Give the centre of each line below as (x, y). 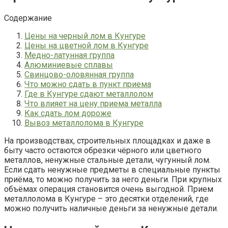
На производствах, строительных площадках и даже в (107, 140)
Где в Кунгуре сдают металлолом (89, 94)
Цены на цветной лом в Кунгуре (87, 45)
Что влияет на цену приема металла (93, 103)
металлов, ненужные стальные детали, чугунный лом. (107, 160)
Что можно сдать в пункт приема (88, 84)
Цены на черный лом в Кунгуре (85, 36)
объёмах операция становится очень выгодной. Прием (109, 189)
